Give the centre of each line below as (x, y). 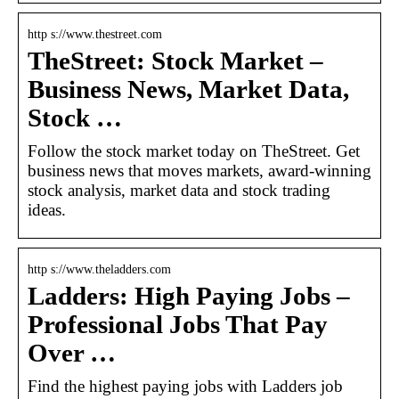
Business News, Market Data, (188, 89)
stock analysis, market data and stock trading (179, 190)
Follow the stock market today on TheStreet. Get (194, 151)
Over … (72, 353)
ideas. (47, 209)
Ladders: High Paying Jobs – (189, 296)
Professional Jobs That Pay (178, 324)
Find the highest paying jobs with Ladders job (185, 386)
